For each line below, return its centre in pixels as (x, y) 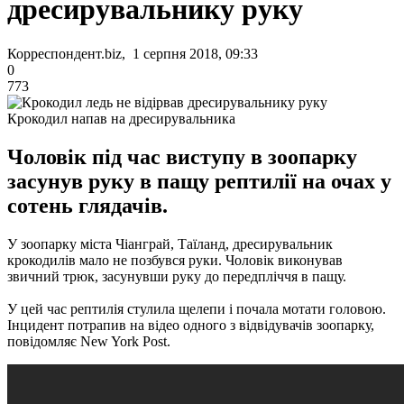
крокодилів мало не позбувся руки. (116, 260)
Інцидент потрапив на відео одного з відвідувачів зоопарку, (191, 325)
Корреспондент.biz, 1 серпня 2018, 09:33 (133, 53)
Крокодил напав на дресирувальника (121, 118)
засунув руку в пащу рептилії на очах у (199, 181)
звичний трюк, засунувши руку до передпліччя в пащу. (177, 276)
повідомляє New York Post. (89, 341)
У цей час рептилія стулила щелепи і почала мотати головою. (197, 308)
